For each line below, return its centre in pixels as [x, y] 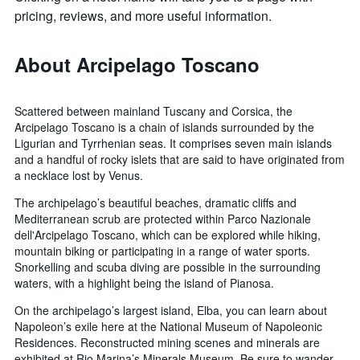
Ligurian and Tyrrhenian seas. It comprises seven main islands [173, 143]
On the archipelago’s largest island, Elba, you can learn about [171, 311]
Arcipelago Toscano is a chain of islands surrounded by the [164, 127]
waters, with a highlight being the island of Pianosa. [144, 283]
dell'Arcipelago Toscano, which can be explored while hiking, [168, 235]
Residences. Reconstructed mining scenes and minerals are [167, 343]
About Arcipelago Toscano [137, 65]
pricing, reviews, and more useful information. [143, 16]
